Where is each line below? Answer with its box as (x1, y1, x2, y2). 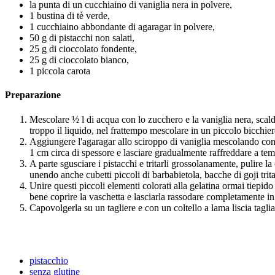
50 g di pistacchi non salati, (29, 32, 134, 43)
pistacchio (29, 255, 68, 266)
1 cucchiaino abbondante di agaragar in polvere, (29, 21, 215, 32)
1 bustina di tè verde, (29, 10, 110, 21)
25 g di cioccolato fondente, (29, 43, 137, 54)
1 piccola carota (29, 65, 90, 76)
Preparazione (5, 90, 61, 101)
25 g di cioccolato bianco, (29, 54, 129, 65)
